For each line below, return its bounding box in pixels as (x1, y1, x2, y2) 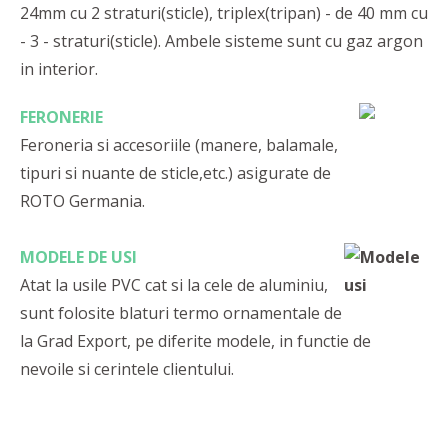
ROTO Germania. (20, 190, 145, 213)
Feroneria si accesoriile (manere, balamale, (20, 134, 338, 157)
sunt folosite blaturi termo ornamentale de (20, 302, 342, 325)
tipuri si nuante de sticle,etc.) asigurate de (20, 162, 331, 185)
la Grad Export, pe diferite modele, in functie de (20, 330, 371, 353)
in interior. (20, 58, 98, 81)
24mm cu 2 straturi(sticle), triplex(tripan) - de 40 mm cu (20, 2, 428, 25)
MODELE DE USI (20, 246, 137, 269)
